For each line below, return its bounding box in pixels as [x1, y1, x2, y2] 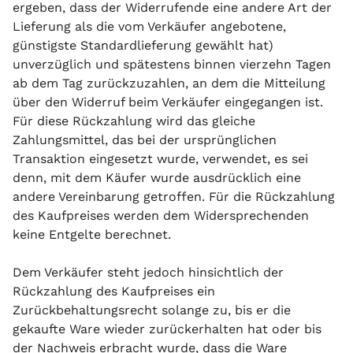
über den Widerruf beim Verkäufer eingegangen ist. [13, 95, 323, 110]
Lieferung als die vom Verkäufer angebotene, [13, 19, 286, 34]
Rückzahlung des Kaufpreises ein [13, 284, 215, 299]
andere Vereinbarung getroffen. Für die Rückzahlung [13, 189, 335, 204]
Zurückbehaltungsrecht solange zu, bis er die [13, 303, 291, 318]
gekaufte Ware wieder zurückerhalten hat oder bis [13, 321, 321, 336]
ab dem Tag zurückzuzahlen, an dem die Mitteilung [13, 76, 325, 91]
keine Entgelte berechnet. [13, 227, 171, 242]
